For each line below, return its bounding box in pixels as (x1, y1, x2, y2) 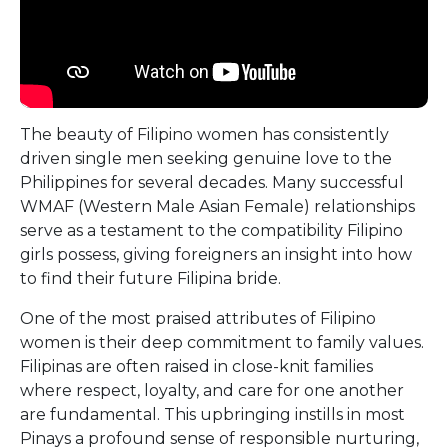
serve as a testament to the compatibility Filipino (20, 221, 403, 240)
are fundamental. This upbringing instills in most (20, 405, 405, 424)
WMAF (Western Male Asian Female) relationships (20, 197, 415, 216)
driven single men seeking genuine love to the (20, 149, 392, 168)
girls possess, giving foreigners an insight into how (20, 245, 412, 264)
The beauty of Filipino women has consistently (20, 125, 389, 144)
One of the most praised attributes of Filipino (20, 309, 376, 328)
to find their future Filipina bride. (20, 269, 281, 288)
